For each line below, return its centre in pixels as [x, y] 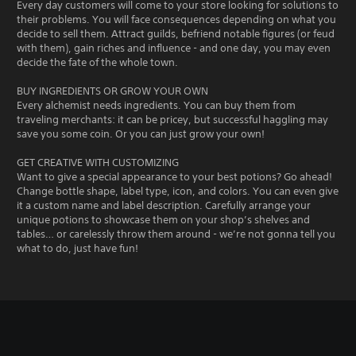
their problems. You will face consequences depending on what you [176, 19]
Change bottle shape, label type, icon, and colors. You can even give [178, 191]
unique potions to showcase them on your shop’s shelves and [163, 219]
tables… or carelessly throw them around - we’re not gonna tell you [176, 234]
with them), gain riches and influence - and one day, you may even [174, 48]
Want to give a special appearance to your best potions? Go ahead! [174, 176]
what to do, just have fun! [77, 248]
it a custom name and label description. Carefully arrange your [164, 205]
